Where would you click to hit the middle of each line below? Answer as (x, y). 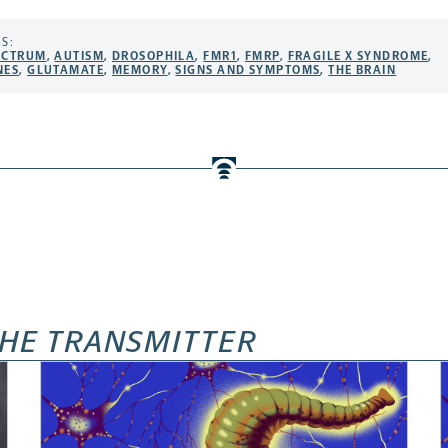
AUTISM (79, 56)
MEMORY (139, 70)
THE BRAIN (362, 70)
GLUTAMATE (66, 70)
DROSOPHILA (153, 56)
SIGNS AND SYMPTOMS (248, 70)
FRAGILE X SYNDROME (358, 56)
